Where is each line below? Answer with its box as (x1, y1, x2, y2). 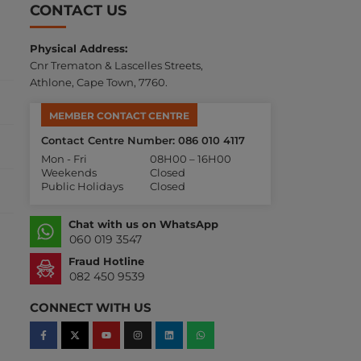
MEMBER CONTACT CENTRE (48, 110, 189, 122)
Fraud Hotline (68, 255, 144, 268)
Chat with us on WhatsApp (68, 218, 218, 231)
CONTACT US (29, 2, 127, 20)
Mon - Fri (40, 152, 87, 166)
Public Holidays (40, 180, 123, 193)
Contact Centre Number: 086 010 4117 (40, 134, 245, 147)
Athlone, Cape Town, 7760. (29, 76, 168, 89)
